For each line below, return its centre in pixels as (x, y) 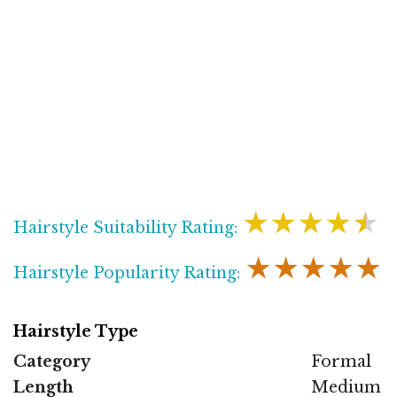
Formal (341, 361)
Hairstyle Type (76, 331)
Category (52, 361)
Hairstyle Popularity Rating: (129, 272)
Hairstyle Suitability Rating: (128, 227)
